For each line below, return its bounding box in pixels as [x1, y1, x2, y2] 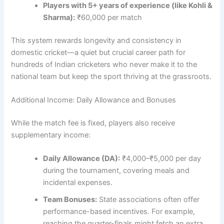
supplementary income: [11, 130, 91, 139]
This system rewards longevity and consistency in [11, 35, 182, 45]
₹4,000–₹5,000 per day [120, 154, 201, 163]
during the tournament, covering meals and [43, 166, 190, 175]
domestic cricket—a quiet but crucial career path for [11, 47, 186, 57]
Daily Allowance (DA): [43, 154, 120, 163]
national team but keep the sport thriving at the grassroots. [11, 71, 212, 81]
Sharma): [43, 12, 75, 22]
